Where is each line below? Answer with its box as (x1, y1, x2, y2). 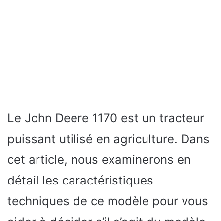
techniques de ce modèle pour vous (7, 194, 208, 208)
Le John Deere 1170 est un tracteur (7, 111, 204, 125)
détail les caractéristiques (7, 173, 153, 187)
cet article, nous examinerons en (7, 152, 191, 167)
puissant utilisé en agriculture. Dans (7, 132, 210, 146)
